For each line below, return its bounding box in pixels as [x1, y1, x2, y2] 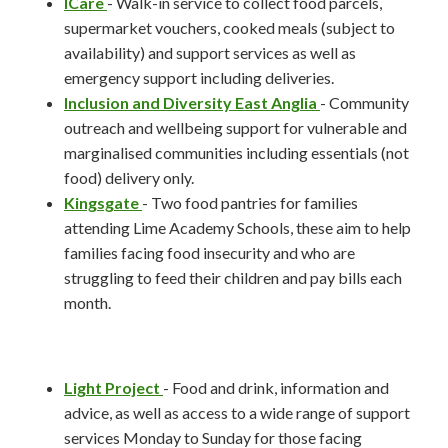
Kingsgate [64, 193, 142, 212]
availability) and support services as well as [64, 43, 356, 62]
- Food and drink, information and [163, 378, 389, 397]
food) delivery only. [64, 168, 194, 187]
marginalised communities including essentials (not [64, 143, 409, 162]
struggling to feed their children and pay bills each [64, 268, 402, 287]
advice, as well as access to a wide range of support [64, 403, 410, 422]
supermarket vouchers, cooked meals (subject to [64, 18, 395, 37]
